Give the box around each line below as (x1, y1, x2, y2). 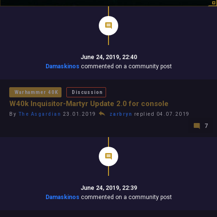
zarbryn (109, 111, 132, 117)
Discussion (72, 89, 103, 95)
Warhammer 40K (15, 89, 59, 95)
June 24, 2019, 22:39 (80, 184, 137, 191)
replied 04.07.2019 (132, 111, 190, 117)
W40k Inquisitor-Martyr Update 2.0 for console (9, 99, 169, 108)
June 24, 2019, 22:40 (80, 53, 137, 61)
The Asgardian (18, 111, 61, 117)
